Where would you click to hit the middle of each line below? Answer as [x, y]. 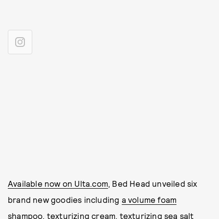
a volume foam [149, 199]
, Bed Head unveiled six [153, 183]
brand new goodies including [65, 199]
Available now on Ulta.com [58, 183]
